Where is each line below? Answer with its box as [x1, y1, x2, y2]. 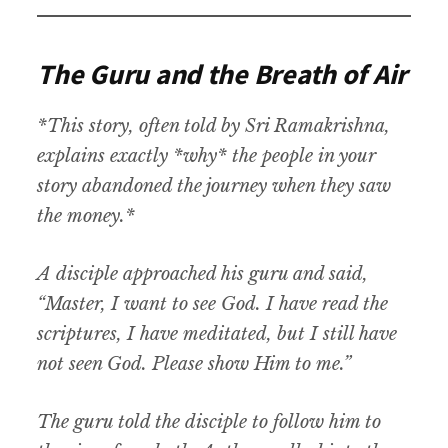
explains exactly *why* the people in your [37, 145, 377, 168]
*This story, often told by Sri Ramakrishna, [37, 115, 391, 138]
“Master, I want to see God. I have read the [37, 293, 389, 316]
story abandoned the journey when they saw [37, 175, 392, 198]
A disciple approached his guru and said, [37, 263, 369, 286]
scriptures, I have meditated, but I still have [37, 323, 398, 346]
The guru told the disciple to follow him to [37, 411, 382, 434]
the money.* [37, 205, 136, 228]
